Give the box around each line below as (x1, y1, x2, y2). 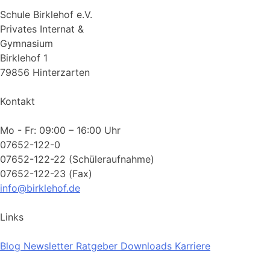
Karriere (175, 239, 210, 252)
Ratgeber (76, 239, 118, 252)
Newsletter (24, 239, 73, 252)
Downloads (121, 239, 172, 252)
